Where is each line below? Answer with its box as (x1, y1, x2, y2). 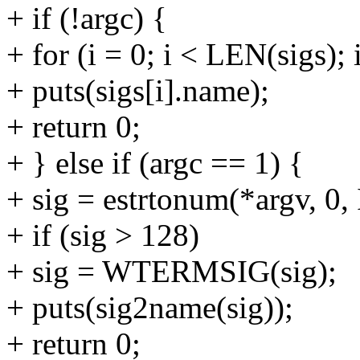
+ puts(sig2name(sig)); (6, 289, 293, 325)
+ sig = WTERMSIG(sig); (6, 253, 337, 288)
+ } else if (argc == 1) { (6, 145, 304, 180)
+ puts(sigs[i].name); (6, 72, 269, 108)
